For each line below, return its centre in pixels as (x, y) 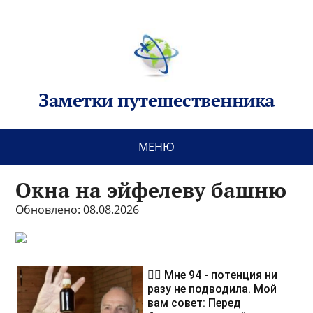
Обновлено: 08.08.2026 (78, 210)
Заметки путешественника (156, 100)
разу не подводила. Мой (212, 289)
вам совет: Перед (195, 303)
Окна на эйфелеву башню (151, 190)
